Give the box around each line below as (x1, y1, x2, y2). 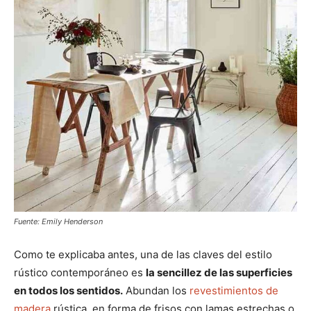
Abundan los (123, 284, 190, 298)
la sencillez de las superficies (146, 266, 292, 280)
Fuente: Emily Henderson (14, 217, 103, 227)
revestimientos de (190, 284, 278, 298)
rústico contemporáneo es (14, 266, 146, 280)
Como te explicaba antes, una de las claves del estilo (14, 248, 272, 262)
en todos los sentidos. (14, 284, 123, 298)
